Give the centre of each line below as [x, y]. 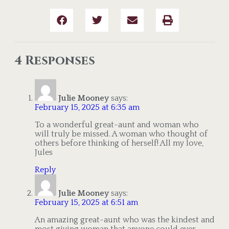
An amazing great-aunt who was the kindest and [125, 220]
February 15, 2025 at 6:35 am [87, 108]
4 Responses [55, 61]
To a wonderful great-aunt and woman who [117, 125]
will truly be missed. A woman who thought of [121, 134]
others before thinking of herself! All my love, [119, 143]
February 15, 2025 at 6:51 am [86, 203]
